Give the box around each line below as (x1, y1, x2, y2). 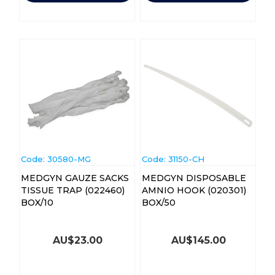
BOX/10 (20, 196, 53, 208)
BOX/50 (141, 196, 176, 208)
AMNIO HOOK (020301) (141, 184, 246, 196)
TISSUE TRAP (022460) (20, 184, 125, 196)
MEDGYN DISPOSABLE (141, 172, 246, 184)
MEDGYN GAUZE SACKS (20, 172, 129, 184)
